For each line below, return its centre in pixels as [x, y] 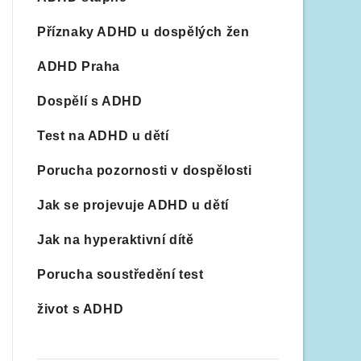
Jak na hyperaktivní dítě [116, 240]
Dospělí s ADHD [90, 101]
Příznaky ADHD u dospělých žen [143, 32]
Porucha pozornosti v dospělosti [145, 170]
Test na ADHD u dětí [103, 136]
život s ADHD [81, 309]
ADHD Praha [79, 66]
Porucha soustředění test [120, 274]
